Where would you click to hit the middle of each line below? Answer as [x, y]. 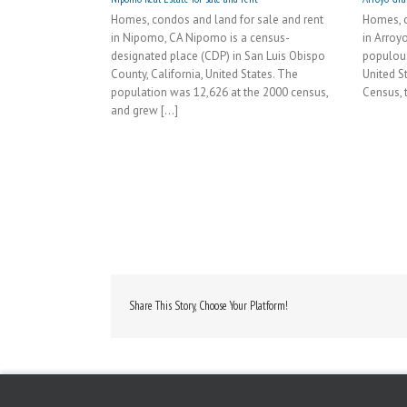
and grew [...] [144, 111]
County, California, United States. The [204, 74]
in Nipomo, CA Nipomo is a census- [200, 38]
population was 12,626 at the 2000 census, [219, 93]
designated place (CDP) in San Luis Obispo [218, 56]
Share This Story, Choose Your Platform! [208, 306]
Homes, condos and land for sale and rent [217, 20]
